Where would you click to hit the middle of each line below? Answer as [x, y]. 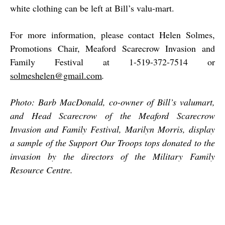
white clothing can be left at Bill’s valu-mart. [92, 8]
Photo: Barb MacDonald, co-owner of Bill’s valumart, [113, 102]
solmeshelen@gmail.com [56, 76]
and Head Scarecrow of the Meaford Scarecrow [113, 116]
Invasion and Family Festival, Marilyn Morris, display [113, 129]
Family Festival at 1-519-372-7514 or [113, 62]
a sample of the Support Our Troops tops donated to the [113, 143]
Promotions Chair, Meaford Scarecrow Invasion [106, 48]
